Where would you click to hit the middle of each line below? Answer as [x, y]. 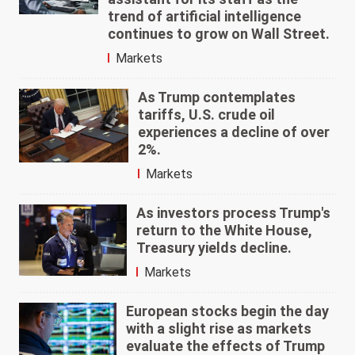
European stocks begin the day [227, 311]
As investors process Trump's [234, 212]
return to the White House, [225, 230]
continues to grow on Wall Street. [218, 33]
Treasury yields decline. [214, 247]
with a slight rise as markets [218, 328]
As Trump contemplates [217, 97]
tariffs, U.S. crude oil [207, 114]
